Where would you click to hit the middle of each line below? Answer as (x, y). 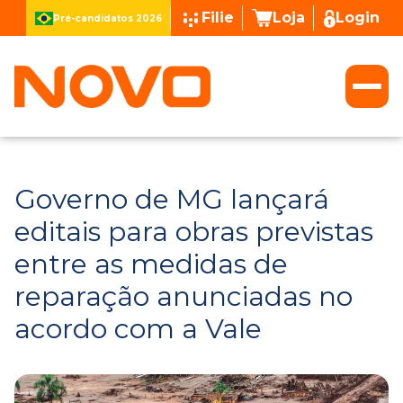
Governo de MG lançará (172, 199)
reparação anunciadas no (184, 296)
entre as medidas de (151, 264)
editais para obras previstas (194, 232)
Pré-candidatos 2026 (107, 18)
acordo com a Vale (138, 329)
